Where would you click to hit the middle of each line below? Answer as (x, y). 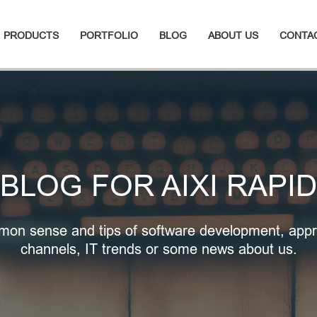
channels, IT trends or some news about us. (158, 248)
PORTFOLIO (109, 35)
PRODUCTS (31, 35)
